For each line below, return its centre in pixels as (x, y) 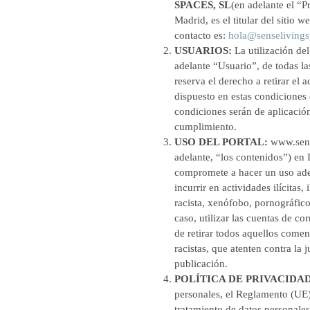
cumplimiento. (206, 127)
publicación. (201, 264)
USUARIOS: (203, 51)
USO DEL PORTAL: (222, 142)
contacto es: (201, 35)
